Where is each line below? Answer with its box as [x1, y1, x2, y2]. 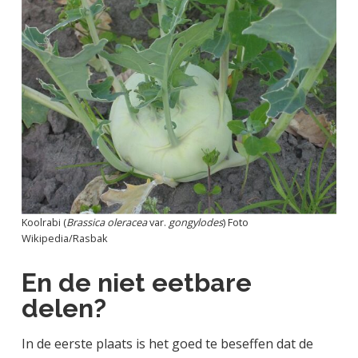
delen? [21, 292, 106, 323]
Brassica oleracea [66, 214, 147, 229]
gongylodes [168, 214, 223, 229]
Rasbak [72, 230, 108, 245]
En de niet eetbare [21, 267, 252, 297]
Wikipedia [21, 230, 69, 245]
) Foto [222, 214, 249, 229]
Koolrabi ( [21, 214, 66, 229]
